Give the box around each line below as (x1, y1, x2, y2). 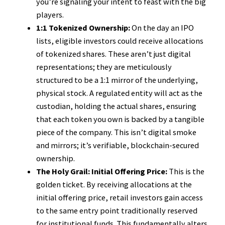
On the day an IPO (130, 22, 194, 33)
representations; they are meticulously (36, 61, 172, 72)
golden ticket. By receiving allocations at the (36, 179, 192, 189)
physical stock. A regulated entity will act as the (36, 87, 202, 98)
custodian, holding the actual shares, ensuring (36, 100, 196, 111)
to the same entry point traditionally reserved (36, 205, 197, 215)
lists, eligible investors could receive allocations (36, 35, 203, 46)
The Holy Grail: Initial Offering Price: (36, 166, 167, 176)
